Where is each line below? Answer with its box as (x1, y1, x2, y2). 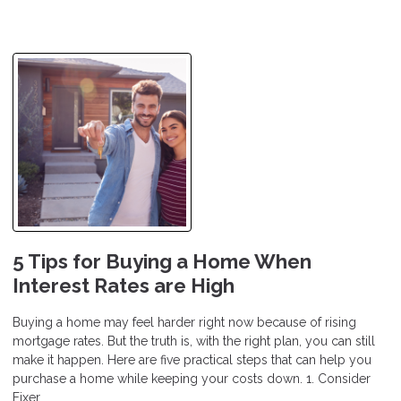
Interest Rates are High (13, 274, 235, 298)
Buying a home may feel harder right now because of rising (13, 315, 356, 330)
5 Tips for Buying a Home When (13, 250, 311, 274)
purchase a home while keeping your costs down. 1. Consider (13, 371, 371, 387)
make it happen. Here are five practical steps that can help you (13, 353, 371, 368)
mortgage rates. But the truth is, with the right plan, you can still (13, 334, 375, 349)
